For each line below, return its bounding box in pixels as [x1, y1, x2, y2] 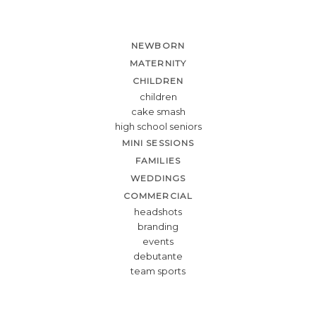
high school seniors [114, 120, 202, 132]
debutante [133, 250, 183, 262]
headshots [134, 205, 182, 217]
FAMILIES [135, 154, 181, 166]
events [142, 235, 174, 247]
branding [138, 220, 178, 232]
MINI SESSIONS [121, 137, 195, 148]
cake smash [130, 105, 186, 117]
